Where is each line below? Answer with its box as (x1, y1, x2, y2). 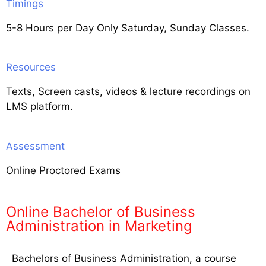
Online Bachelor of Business (6, 203, 195, 221)
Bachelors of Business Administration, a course (12, 252, 236, 265)
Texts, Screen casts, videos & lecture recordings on (6, 85, 251, 98)
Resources (6, 61, 56, 74)
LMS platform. (6, 100, 73, 113)
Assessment (6, 140, 65, 152)
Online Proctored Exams (6, 164, 121, 176)
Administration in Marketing (6, 217, 192, 235)
